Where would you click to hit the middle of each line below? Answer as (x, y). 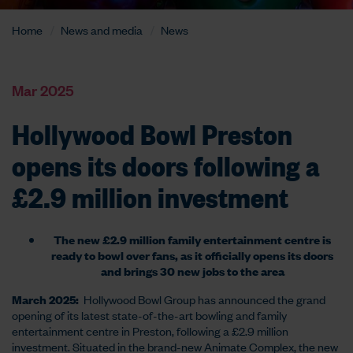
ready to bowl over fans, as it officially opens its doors (192, 255)
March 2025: (45, 299)
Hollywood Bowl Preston (152, 133)
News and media (102, 30)
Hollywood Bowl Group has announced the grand (202, 299)
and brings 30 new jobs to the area (192, 271)
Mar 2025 (43, 90)
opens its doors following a (166, 164)
